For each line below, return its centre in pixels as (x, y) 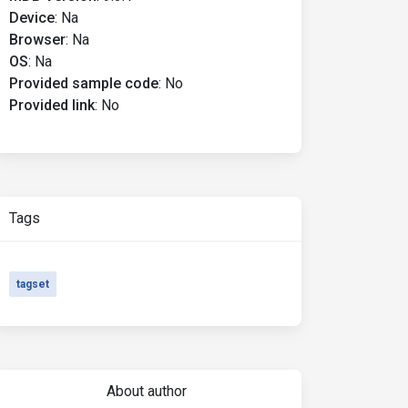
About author (146, 391)
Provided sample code (84, 83)
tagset (33, 284)
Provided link (52, 105)
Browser (37, 40)
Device (32, 18)
